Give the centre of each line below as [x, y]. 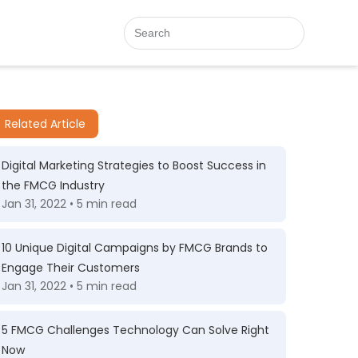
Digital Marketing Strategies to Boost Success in [134, 165]
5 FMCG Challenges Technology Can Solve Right [135, 330]
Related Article [45, 124]
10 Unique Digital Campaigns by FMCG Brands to [135, 248]
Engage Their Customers [71, 268]
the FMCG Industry [53, 185]
